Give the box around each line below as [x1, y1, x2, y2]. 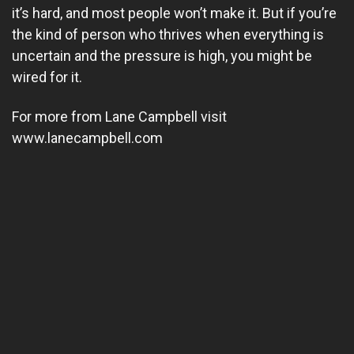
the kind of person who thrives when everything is [12, 26, 324, 43]
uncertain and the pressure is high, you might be [12, 47, 312, 65]
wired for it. [12, 69, 82, 86]
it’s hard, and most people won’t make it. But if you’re [12, 5, 337, 22]
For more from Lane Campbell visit [12, 107, 227, 125]
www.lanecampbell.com [12, 129, 163, 146]
